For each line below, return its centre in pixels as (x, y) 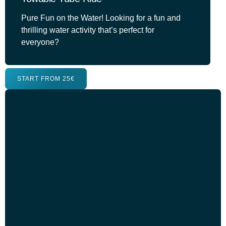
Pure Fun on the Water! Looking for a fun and (101, 18)
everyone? (40, 42)
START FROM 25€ (46, 79)
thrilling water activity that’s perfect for (88, 30)
